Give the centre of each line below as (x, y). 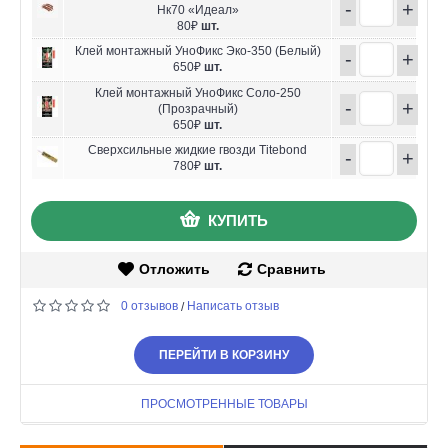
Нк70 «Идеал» (197, 9)
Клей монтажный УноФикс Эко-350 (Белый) (197, 50)
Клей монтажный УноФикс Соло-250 (197, 92)
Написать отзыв (233, 305)
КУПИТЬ (238, 220)
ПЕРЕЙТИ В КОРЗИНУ (224, 354)
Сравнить (291, 268)
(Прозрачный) (197, 108)
